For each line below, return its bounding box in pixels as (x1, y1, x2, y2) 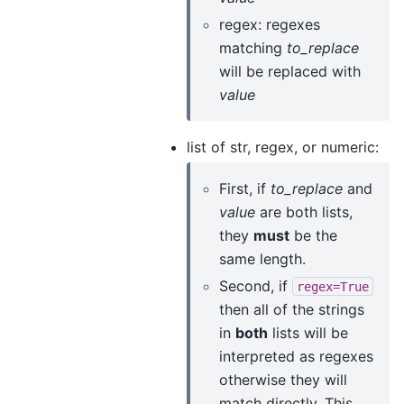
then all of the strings (219, 299, 364, 318)
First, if (219, 179, 271, 197)
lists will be (268, 323, 348, 342)
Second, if (219, 276, 292, 295)
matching (219, 38, 287, 57)
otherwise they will (219, 370, 347, 389)
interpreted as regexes (219, 346, 373, 365)
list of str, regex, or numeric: (187, 137, 379, 156)
